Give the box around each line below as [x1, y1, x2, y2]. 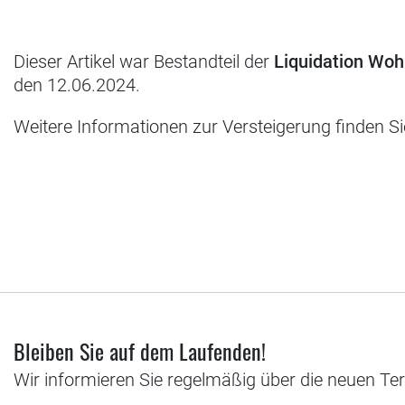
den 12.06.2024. [14, 74, 140, 97]
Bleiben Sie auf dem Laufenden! [14, 334, 266, 368]
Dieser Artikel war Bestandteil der [14, 51, 274, 73]
